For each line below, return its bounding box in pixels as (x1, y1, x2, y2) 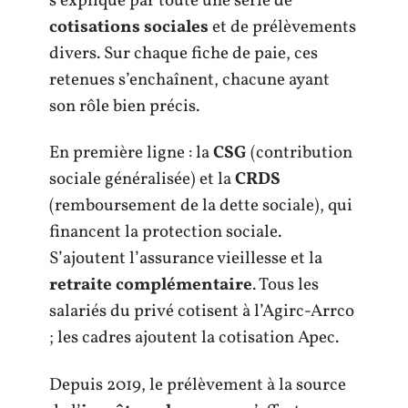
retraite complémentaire (49, 273, 252, 297)
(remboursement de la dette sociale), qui (49, 194, 352, 218)
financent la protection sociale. (49, 220, 281, 244)
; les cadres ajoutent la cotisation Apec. (49, 326, 339, 350)
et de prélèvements (209, 15, 356, 39)
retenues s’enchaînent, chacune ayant (49, 67, 330, 92)
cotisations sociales (49, 15, 209, 39)
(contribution (247, 141, 352, 165)
